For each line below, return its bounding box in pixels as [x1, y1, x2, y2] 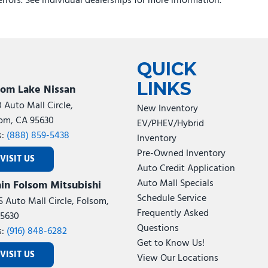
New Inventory [136, 101, 198, 117]
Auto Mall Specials [136, 176, 214, 191]
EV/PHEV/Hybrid [136, 116, 204, 132]
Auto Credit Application [136, 161, 235, 176]
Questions [136, 221, 179, 236]
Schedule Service [136, 191, 206, 206]
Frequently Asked [136, 206, 209, 221]
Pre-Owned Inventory [136, 146, 226, 162]
